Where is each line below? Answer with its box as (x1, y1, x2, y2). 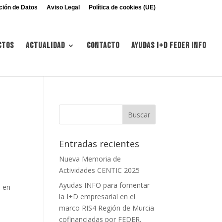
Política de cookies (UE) (88, 4, 156, 11)
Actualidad (26, 41, 65, 51)
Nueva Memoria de (59, 154, 121, 164)
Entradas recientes (59, 138, 140, 150)
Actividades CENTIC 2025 (59, 166, 140, 175)
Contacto (87, 41, 119, 51)
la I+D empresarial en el (59, 192, 136, 201)
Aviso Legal (46, 4, 80, 11)
